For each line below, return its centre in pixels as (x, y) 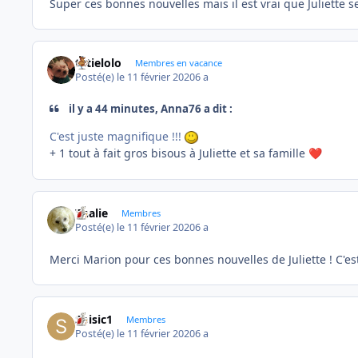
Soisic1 (94, 319)
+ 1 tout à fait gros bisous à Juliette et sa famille (179, 153)
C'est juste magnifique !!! (117, 136)
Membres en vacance (178, 63)
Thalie (92, 213)
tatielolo (99, 63)
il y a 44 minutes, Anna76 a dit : (150, 109)
